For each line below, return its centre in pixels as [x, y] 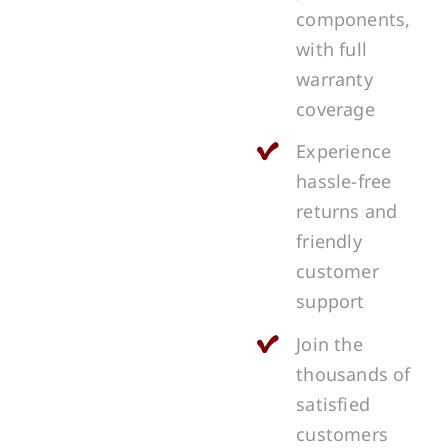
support [330, 301]
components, [353, 18]
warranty [334, 78]
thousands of [353, 373]
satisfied [333, 403]
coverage [335, 108]
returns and [347, 211]
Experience [344, 151]
